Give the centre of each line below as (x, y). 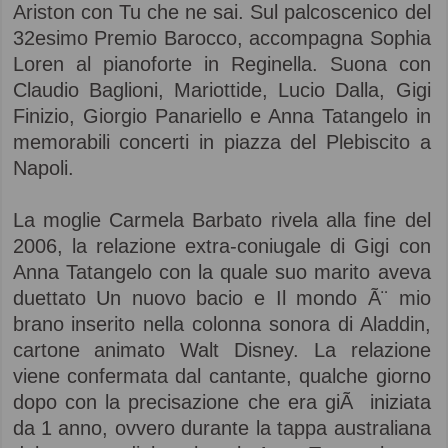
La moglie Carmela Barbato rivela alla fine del (221, 220)
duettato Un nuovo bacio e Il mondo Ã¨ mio (221, 298)
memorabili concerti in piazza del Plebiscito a (221, 142)
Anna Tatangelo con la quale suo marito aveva (221, 272)
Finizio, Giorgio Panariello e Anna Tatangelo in (221, 116)
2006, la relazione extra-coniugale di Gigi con (221, 246)
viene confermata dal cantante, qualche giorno (221, 376)
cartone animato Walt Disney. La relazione (221, 350)
